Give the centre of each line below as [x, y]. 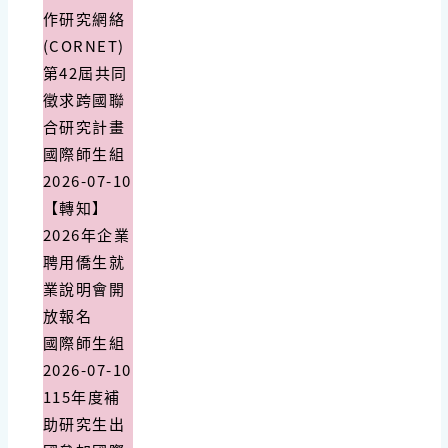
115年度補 [81, 397]
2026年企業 [86, 235]
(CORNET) [83, 46]
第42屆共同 [85, 73]
